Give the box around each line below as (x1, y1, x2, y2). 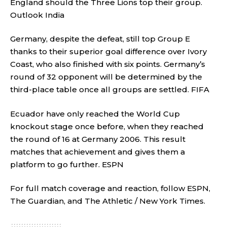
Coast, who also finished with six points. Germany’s (10, 59, 205, 69)
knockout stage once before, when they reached (10, 121, 204, 131)
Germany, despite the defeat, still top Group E (10, 34, 190, 44)
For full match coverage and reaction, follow (10, 183, 187, 193)
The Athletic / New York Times (85, 196, 204, 206)
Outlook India (10, 10, 64, 20)
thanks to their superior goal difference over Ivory (10, 47, 207, 56)
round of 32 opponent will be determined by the (10, 72, 202, 82)
